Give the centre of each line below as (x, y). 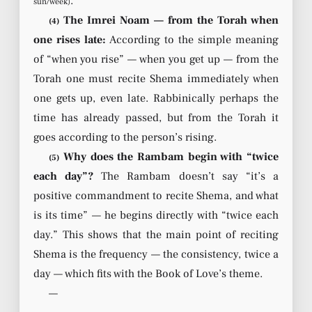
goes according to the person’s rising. (125, 137)
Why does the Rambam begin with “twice (169, 156)
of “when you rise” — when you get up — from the (156, 59)
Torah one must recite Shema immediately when (156, 78)
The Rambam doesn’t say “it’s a (186, 176)
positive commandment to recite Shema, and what (156, 195)
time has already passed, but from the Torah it (156, 117)
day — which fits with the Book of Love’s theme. (148, 273)
